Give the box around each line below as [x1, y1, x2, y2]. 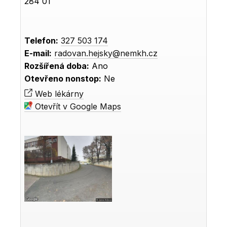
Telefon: [24, 35, 59, 46]
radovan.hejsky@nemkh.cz [54, 48, 158, 58]
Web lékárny [32, 88, 84, 99]
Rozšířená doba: [24, 60, 90, 71]
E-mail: [24, 48, 52, 58]
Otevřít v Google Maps [32, 101, 122, 111]
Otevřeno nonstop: [24, 73, 102, 84]
